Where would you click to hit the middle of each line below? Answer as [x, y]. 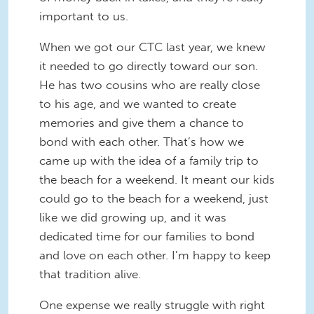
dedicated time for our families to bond [147, 237]
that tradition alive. [92, 274]
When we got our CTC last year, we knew [152, 47]
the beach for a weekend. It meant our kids [157, 180]
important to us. [86, 16]
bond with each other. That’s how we [142, 142]
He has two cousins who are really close [150, 85]
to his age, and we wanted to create [138, 104]
